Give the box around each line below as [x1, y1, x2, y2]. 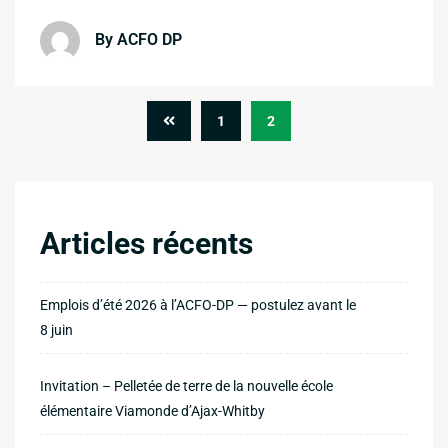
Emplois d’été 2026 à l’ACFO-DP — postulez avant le [40, 297, 356, 313]
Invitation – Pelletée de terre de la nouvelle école [40, 378, 333, 394]
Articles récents [40, 226, 253, 261]
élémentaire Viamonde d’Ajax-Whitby [40, 403, 265, 419]
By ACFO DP [95, 30, 182, 50]
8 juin [40, 322, 73, 338]
